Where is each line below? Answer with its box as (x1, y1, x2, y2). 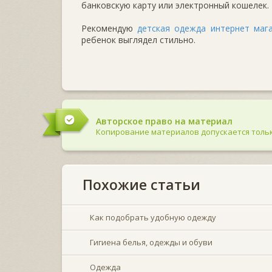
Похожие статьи (83, 174, 200, 194)
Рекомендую (81, 22, 138, 34)
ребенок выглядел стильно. (81, 33, 195, 46)
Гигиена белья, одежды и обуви (90, 236, 212, 248)
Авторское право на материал (96, 115, 233, 127)
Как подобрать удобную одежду (90, 211, 216, 223)
